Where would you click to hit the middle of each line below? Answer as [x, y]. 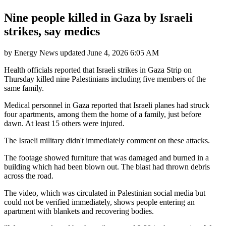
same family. [24, 88]
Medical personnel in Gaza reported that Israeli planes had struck [107, 105]
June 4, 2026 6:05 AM [123, 52]
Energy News [36, 52]
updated [73, 52]
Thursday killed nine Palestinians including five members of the [105, 79]
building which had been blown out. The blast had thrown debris [107, 166]
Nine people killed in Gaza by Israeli [98, 17]
